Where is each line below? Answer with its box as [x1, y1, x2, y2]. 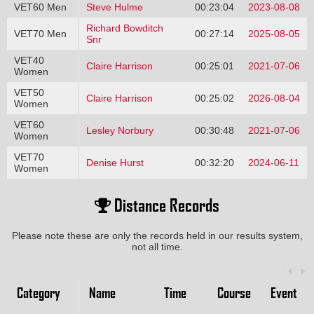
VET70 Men [13, 28, 67, 40]
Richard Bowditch [86, 22, 163, 34]
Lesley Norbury [86, 125, 153, 137]
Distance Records [111, 193, 219, 215]
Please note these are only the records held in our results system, [11, 229, 303, 241]
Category [16, 284, 60, 301]
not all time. [131, 240, 183, 252]
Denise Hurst [86, 157, 144, 169]
